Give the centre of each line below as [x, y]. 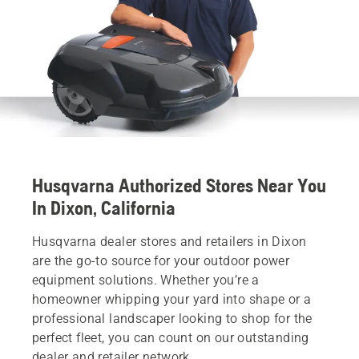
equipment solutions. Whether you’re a [146, 280]
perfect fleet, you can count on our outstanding [171, 337]
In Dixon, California [104, 208]
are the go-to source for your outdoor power [161, 260]
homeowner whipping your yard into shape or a [172, 299]
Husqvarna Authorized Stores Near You [179, 185]
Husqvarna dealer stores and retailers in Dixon [169, 241]
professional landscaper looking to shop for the [172, 318]
